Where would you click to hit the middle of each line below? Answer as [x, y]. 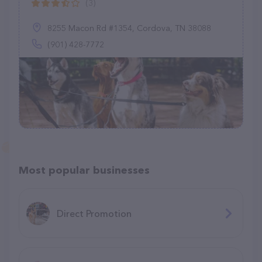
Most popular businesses [84, 170]
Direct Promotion [94, 213]
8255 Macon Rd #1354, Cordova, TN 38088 [129, 28]
